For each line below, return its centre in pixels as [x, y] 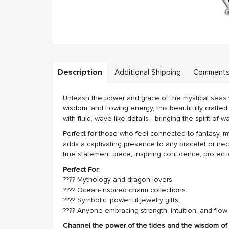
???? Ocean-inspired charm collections [124, 190]
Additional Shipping [148, 72]
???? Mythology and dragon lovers [118, 180]
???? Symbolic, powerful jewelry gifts [121, 200]
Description [80, 72]
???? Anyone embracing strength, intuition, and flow [145, 210]
